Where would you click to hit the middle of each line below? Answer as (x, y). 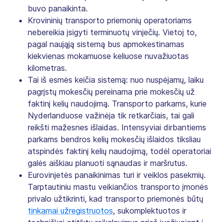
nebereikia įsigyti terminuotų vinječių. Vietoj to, (112, 32)
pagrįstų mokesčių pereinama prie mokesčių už (111, 91)
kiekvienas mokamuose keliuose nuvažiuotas (108, 56)
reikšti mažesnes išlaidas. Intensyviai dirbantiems (117, 127)
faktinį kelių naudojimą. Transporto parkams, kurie (117, 103)
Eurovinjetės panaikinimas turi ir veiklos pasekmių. (117, 175)
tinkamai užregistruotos (70, 210)
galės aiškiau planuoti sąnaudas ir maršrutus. (108, 163)
